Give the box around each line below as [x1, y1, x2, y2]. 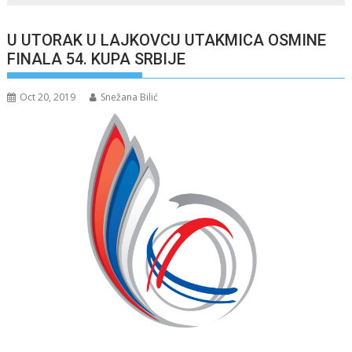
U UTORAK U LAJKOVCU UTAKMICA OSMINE [7, 31, 327, 49]
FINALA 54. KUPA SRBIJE [7, 49, 186, 68]
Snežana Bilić [101, 90, 159, 104]
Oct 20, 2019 [20, 90, 76, 104]
